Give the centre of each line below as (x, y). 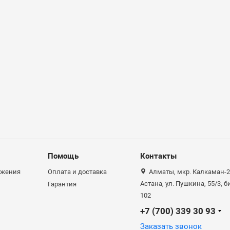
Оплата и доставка (78, 172)
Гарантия (62, 184)
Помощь (63, 156)
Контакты (158, 156)
